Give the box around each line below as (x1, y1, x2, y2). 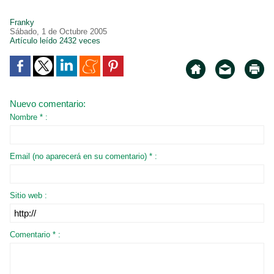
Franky (10, 18, 39, 28)
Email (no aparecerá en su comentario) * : (10, 152, 157, 161)
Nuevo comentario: (10, 98, 86, 109)
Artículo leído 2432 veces (10, 36, 100, 46)
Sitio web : (10, 191, 47, 201)
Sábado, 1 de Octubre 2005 (10, 27, 107, 37)
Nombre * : (10, 113, 48, 122)
